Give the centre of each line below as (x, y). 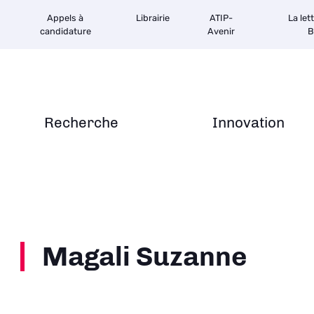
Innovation (248, 122)
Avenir (221, 31)
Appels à (65, 18)
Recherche (81, 122)
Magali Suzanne (145, 257)
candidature (65, 31)
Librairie (153, 18)
